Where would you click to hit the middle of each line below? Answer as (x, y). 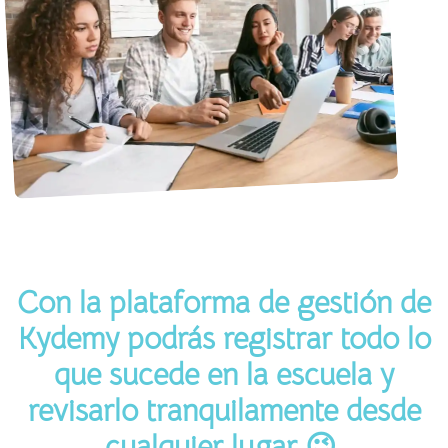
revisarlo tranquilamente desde (224, 410)
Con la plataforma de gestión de (224, 302)
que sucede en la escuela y (224, 374)
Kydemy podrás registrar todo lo (224, 338)
